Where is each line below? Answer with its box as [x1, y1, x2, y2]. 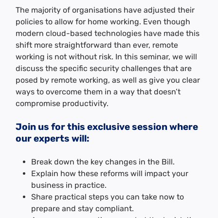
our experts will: [16, 133, 90, 144]
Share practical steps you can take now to [31, 192, 184, 201]
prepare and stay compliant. [31, 204, 134, 213]
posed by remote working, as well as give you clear [16, 75, 200, 85]
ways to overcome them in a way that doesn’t [16, 87, 181, 96]
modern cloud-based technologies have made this [16, 29, 200, 38]
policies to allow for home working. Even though [16, 17, 190, 26]
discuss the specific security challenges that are [16, 64, 192, 73]
